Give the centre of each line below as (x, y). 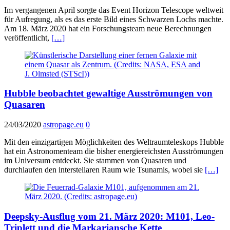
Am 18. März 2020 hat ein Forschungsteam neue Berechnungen (108, 28)
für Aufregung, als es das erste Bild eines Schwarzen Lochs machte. (114, 19)
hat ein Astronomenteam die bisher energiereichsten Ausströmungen (114, 151)
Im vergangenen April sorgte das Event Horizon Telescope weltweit (114, 10)
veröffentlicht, (28, 37)
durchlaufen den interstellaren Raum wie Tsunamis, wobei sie (104, 170)
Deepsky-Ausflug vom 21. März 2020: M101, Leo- (109, 216)
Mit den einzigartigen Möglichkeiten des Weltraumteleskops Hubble (114, 142)
